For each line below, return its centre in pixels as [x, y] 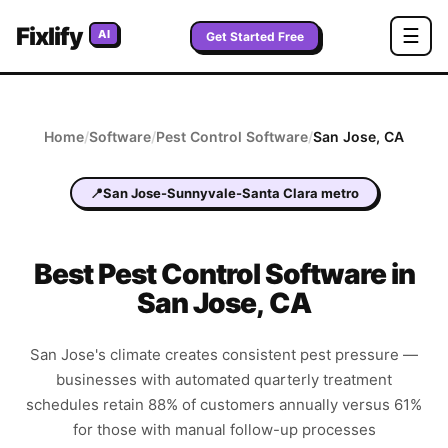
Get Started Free [254, 36]
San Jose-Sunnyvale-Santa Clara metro [230, 193]
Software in [337, 274]
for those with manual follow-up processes [224, 430]
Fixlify [49, 36]
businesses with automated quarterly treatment [224, 380]
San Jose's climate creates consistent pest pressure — [224, 355]
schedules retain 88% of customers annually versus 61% [224, 405]
